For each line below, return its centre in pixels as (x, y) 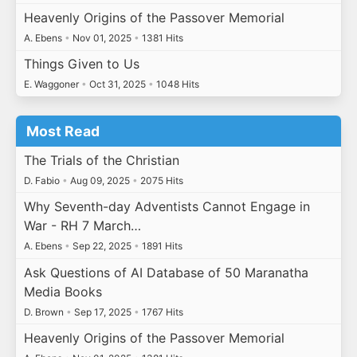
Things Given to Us (81, 64)
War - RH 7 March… (82, 226)
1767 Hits (161, 312)
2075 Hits (160, 180)
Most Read (63, 131)
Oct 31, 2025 (117, 84)
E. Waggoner (52, 84)
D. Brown (45, 312)
